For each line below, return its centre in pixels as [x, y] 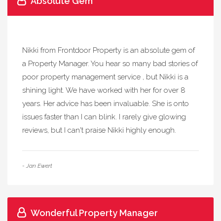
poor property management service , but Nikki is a [105, 77]
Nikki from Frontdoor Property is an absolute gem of [109, 50]
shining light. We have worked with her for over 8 [104, 90]
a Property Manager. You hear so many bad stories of [110, 64]
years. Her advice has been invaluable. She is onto [106, 104]
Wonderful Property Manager [94, 213]
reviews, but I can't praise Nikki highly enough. [99, 130]
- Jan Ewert [37, 166]
